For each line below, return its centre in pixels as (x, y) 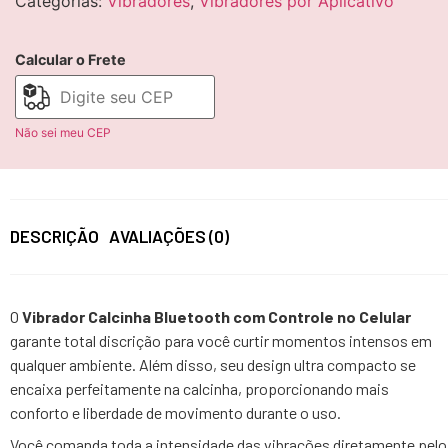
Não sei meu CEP (63, 133)
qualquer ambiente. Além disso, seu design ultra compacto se (213, 365)
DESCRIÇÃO (54, 236)
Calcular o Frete (70, 60)
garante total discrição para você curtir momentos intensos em (221, 341)
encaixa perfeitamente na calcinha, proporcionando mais (199, 389)
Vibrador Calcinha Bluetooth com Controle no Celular (216, 317)
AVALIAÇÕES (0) (169, 236)
